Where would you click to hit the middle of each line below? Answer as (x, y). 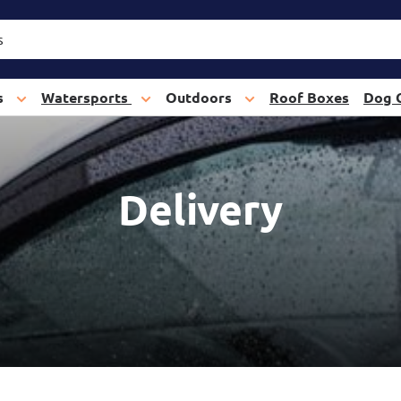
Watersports (86, 97)
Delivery (200, 209)
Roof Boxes (309, 97)
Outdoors (200, 97)
